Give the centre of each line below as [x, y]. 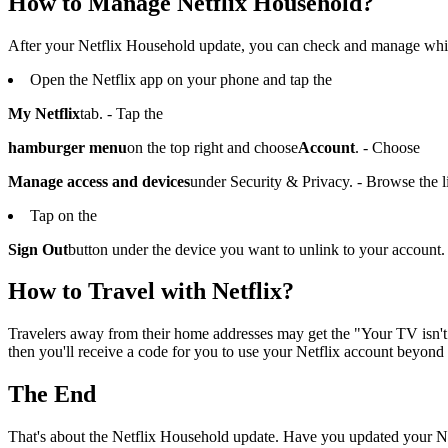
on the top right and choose [212, 147]
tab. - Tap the [121, 113]
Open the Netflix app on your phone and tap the [181, 79]
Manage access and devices [99, 181]
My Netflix [44, 113]
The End [52, 394]
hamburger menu [67, 147]
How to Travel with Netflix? [151, 291]
